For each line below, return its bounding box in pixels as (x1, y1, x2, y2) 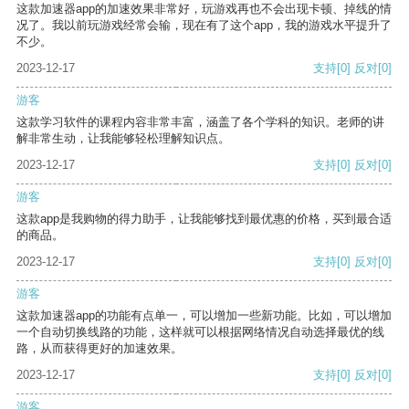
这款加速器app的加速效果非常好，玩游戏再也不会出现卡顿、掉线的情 (16, 2, 392, 16)
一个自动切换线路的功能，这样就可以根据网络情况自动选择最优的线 (16, 325, 384, 340)
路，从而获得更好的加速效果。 (16, 341, 183, 356)
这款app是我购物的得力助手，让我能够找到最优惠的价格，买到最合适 (16, 212, 392, 226)
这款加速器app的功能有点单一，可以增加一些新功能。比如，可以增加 (16, 309, 392, 323)
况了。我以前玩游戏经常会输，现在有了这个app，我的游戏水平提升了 (16, 18, 392, 33)
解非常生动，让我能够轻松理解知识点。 (16, 131, 230, 146)
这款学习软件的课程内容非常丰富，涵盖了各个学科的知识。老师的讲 (16, 115, 384, 130)
